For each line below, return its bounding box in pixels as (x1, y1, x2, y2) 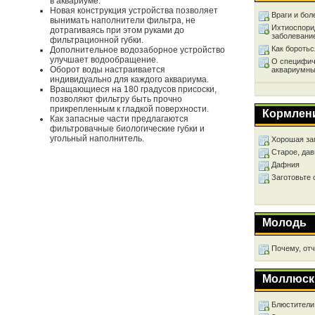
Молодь (262, 217, 307, 229)
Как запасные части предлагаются (50, 114, 188, 124)
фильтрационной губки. (50, 35, 143, 45)
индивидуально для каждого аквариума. (50, 75, 209, 84)
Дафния (271, 160, 300, 169)
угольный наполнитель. (50, 134, 144, 143)
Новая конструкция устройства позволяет (50, 6, 218, 15)
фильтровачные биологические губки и (50, 124, 205, 134)
